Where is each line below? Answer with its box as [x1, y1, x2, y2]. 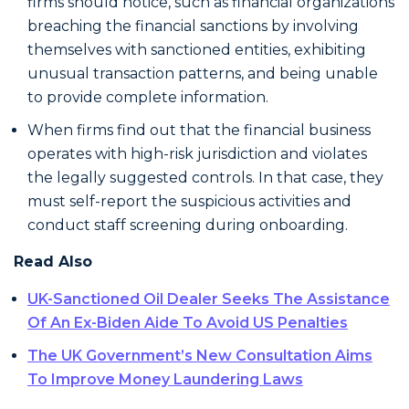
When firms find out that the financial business [27, 121, 371, 139]
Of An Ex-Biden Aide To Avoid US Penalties [27, 313, 348, 331]
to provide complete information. [27, 88, 268, 106]
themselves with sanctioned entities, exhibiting [27, 40, 366, 58]
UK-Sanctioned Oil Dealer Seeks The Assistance [27, 289, 390, 308]
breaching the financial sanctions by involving [27, 16, 359, 35]
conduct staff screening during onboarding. [27, 215, 348, 234]
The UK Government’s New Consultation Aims [27, 346, 372, 364]
